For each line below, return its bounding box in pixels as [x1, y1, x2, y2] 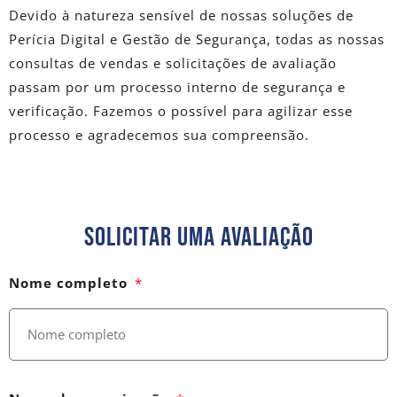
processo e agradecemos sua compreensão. [9, 125, 309, 144]
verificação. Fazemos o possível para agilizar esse [9, 101, 353, 120]
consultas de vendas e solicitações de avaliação [9, 53, 337, 72]
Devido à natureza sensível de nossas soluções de [9, 5, 354, 24]
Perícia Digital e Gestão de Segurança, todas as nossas [9, 29, 385, 48]
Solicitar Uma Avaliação [83, 222, 314, 254]
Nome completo [9, 274, 128, 292]
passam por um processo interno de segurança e [9, 77, 346, 96]
